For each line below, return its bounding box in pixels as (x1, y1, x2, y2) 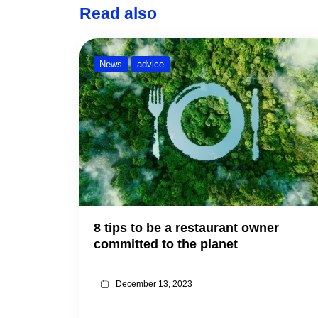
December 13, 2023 (116, 279, 192, 290)
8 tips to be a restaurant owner (94, 220, 279, 235)
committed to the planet (94, 236, 238, 251)
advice (137, 59, 164, 70)
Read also (79, 4, 157, 23)
